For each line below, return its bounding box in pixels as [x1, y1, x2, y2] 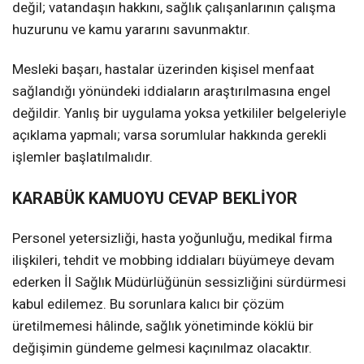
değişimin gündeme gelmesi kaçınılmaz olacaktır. [12, 339, 312, 356]
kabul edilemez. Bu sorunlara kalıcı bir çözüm [12, 295, 284, 312]
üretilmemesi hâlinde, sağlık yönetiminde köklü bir [12, 317, 314, 334]
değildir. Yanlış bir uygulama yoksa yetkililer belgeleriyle [12, 104, 346, 121]
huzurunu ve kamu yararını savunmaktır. [12, 20, 250, 37]
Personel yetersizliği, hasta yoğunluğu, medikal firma [12, 229, 332, 246]
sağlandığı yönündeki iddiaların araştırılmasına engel [12, 82, 331, 99]
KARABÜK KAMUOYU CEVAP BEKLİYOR [12, 188, 297, 208]
